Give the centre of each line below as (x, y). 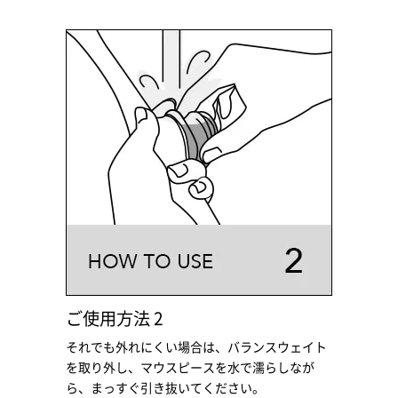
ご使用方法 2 (115, 318)
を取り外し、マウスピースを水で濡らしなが (190, 367)
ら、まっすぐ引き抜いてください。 (165, 388)
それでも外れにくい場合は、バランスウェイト (196, 347)
